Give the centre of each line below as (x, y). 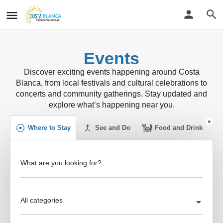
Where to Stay (49, 128)
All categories (42, 200)
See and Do (113, 128)
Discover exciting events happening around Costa (111, 72)
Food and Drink (179, 128)
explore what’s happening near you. (111, 105)
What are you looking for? (61, 163)
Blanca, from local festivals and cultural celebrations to (111, 83)
